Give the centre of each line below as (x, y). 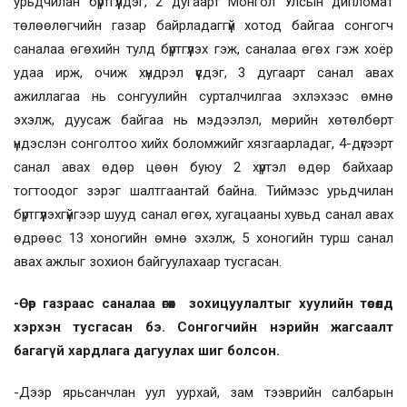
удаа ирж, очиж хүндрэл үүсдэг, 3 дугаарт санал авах (203, 72)
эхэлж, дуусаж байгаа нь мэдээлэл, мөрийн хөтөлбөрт (203, 119)
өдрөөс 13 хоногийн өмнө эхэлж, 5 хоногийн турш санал (203, 238)
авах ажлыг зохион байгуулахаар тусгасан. (148, 261)
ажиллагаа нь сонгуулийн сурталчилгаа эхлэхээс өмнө (203, 96)
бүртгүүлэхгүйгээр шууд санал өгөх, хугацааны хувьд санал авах (203, 214)
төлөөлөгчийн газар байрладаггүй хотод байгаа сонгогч (203, 25)
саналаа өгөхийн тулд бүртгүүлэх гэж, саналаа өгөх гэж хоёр (203, 49)
